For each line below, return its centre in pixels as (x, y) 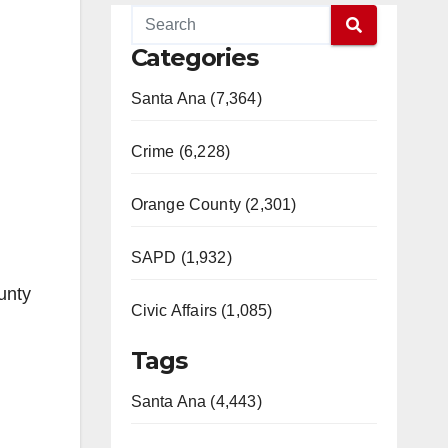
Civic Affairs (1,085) (201, 310)
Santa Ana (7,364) (196, 98)
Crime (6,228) (180, 151)
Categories (194, 57)
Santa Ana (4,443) (196, 401)
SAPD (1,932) (181, 257)
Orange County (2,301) (213, 204)
